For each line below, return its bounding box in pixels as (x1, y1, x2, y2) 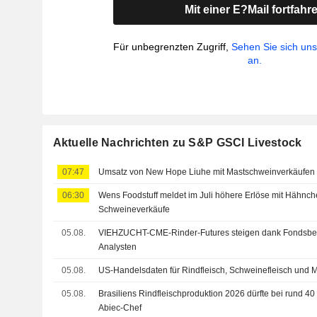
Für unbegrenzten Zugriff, (113, 41, 232, 52)
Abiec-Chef (98, 303, 142, 313)
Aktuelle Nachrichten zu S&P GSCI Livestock (52, 137, 302, 149)
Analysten (98, 242, 137, 252)
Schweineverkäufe (98, 204, 171, 214)
